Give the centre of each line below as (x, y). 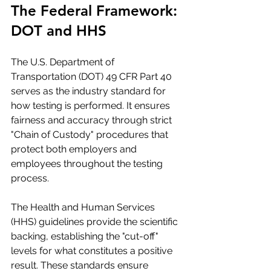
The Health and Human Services (84, 207)
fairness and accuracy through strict (93, 120)
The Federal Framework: (96, 11)
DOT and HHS (59, 31)
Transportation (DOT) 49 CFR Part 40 (93, 77)
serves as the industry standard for (90, 91)
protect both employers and (75, 149)
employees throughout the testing (88, 164)
